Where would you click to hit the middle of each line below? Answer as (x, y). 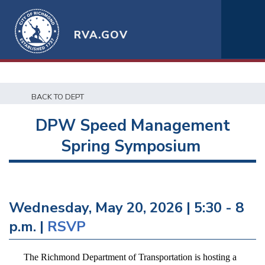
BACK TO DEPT (58, 97)
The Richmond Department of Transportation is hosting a (130, 257)
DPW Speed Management (132, 126)
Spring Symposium (132, 146)
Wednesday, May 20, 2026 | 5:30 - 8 (126, 208)
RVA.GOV (101, 35)
